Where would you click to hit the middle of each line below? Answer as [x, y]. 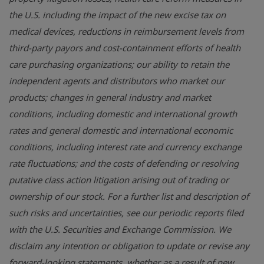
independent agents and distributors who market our [117, 81]
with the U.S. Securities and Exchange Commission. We [120, 229]
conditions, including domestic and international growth [123, 114]
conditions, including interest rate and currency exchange [125, 147]
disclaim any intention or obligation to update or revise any [129, 246]
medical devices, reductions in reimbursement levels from [126, 31]
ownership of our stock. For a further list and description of [129, 196]
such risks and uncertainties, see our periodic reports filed [126, 213]
